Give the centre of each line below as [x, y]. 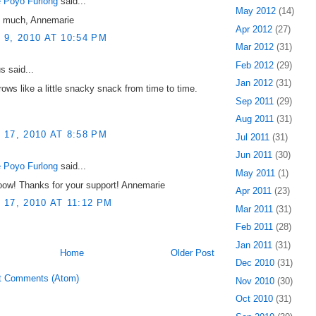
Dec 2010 [255, 263]
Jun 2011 [254, 155]
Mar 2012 [255, 47]
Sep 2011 [255, 101]
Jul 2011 [253, 137]
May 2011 [255, 173]
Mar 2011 [254, 209]
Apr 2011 [254, 191]
